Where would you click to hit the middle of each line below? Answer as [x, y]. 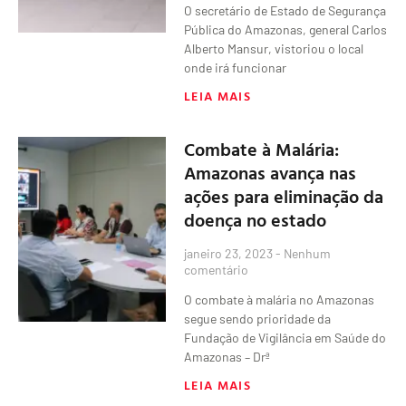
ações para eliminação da [284, 195]
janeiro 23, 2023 [230, 253]
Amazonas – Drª [227, 356]
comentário [217, 269]
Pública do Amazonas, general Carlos [286, 29]
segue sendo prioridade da [258, 318]
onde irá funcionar [236, 67]
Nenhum [306, 253]
